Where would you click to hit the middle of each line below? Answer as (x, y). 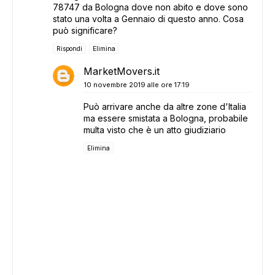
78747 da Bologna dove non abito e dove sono (150, 7)
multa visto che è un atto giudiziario (155, 130)
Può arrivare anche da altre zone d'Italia (165, 107)
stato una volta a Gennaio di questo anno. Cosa (148, 19)
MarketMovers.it (122, 71)
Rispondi (69, 48)
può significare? (85, 30)
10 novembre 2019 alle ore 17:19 (137, 85)
